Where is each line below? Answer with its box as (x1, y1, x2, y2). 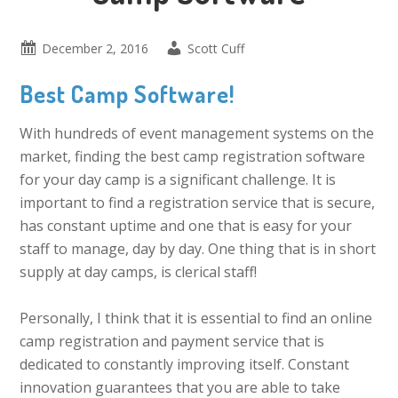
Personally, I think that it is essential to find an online (20, 308, 373, 328)
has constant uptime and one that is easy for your (20, 216, 353, 235)
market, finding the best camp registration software (20, 147, 366, 166)
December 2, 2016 (42, 40, 149, 57)
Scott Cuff (187, 40, 245, 57)
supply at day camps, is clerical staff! (20, 262, 258, 282)
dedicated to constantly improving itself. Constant (20, 354, 350, 374)
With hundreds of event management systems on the (20, 123, 375, 143)
